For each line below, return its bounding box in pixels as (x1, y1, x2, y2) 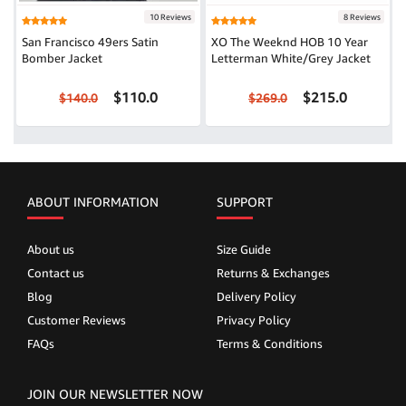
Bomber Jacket (22, 51, 102, 66)
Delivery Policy (217, 289, 296, 304)
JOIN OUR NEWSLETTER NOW (27, 386, 203, 402)
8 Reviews (342, 12, 381, 23)
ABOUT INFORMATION (27, 194, 159, 210)
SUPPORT (217, 194, 273, 210)
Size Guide (217, 242, 271, 257)
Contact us (27, 266, 84, 281)
